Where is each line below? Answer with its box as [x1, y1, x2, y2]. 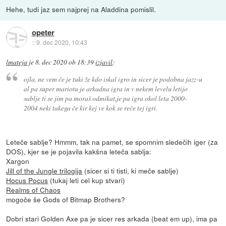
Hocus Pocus [6, 175, 48, 185]
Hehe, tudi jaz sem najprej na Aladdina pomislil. [6, 4, 156, 15]
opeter [31, 26, 54, 38]
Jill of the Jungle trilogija [6, 165, 83, 176]
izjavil [95, 58, 113, 67]
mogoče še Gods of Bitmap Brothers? [6, 194, 126, 204]
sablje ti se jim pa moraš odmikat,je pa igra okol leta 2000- [23, 93, 187, 103]
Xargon [6, 155, 30, 166]
